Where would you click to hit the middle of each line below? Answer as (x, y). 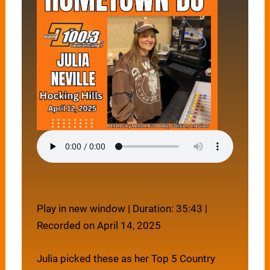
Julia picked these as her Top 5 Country (126, 259)
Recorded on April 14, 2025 (99, 225)
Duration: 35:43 (168, 208)
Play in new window (81, 208)
